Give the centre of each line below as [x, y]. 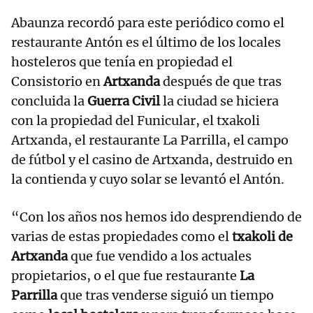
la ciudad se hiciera [219, 101]
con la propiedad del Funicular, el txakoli [136, 121]
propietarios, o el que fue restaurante [125, 276]
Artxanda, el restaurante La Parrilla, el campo [150, 140]
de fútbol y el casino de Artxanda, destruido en [152, 160]
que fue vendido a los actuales [160, 256]
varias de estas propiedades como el [120, 237]
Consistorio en [57, 82]
